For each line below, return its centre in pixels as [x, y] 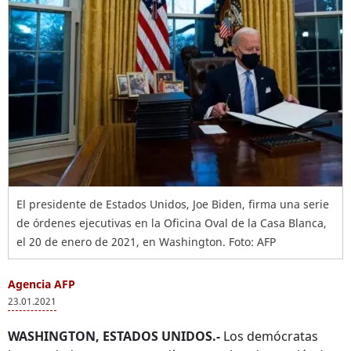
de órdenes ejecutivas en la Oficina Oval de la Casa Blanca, [172, 223]
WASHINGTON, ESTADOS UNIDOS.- [114, 336]
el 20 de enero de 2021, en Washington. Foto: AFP [146, 242]
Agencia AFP [42, 284]
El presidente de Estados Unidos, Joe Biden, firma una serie [173, 204]
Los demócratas [269, 336]
